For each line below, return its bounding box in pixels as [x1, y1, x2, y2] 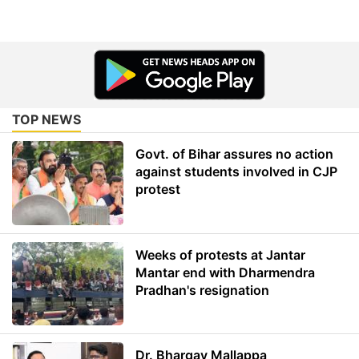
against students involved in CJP [135, 163, 338, 180]
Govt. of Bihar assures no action [135, 146, 334, 163]
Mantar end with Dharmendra [135, 264, 316, 280]
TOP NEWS [12, 111, 81, 128]
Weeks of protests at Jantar [135, 246, 306, 263]
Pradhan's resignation [135, 281, 270, 298]
